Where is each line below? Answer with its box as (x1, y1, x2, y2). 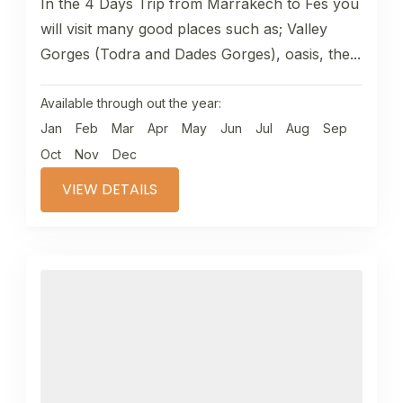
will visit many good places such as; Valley (40, 20, 327, 39)
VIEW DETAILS (62, 179, 157, 201)
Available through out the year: (40, 95, 221, 112)
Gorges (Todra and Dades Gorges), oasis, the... (40, 45, 361, 64)
